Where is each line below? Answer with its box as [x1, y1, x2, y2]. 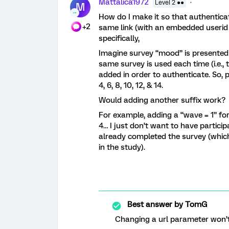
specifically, [99, 34, 142, 43]
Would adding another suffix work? [99, 96, 227, 105]
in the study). [99, 143, 145, 152]
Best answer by [127, 200, 183, 209]
